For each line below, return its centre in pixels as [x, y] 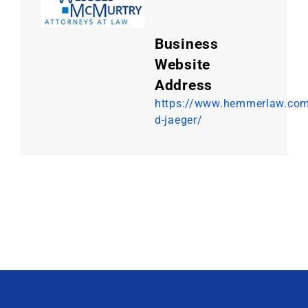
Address [184, 85]
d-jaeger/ [179, 120]
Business [187, 44]
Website [183, 64]
